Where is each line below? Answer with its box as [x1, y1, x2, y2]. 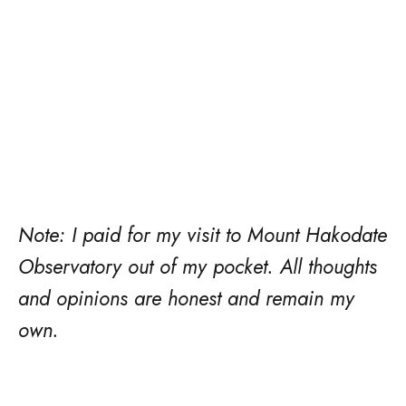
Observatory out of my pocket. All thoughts [18, 252, 377, 281]
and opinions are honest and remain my [18, 284, 354, 313]
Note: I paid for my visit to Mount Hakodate [18, 220, 387, 249]
